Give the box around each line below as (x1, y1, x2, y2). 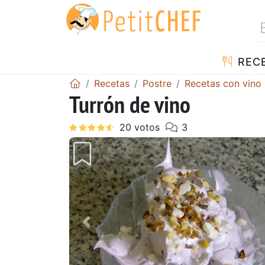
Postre (143, 77, 172, 89)
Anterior (85, 222, 131, 237)
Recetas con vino (185, 77, 261, 89)
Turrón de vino (69, 88, 190, 119)
